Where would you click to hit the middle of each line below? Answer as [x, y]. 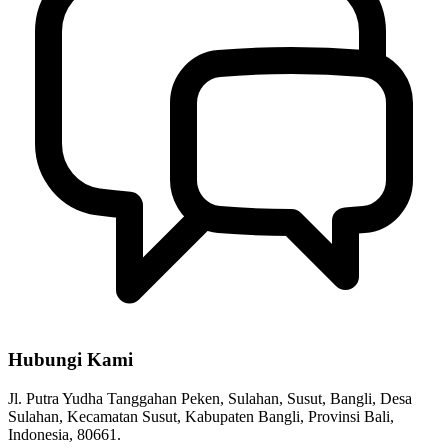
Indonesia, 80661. [64, 434]
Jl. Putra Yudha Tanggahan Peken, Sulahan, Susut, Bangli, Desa [210, 398]
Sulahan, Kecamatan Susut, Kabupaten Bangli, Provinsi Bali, [201, 416]
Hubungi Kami [70, 360]
